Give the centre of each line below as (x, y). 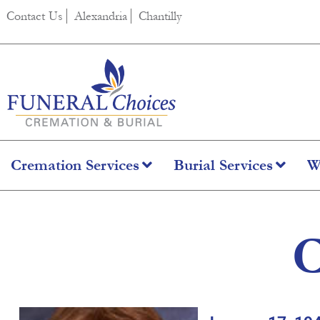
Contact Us (35, 16)
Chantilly (160, 16)
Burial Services (223, 165)
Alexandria (101, 16)
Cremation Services (75, 165)
